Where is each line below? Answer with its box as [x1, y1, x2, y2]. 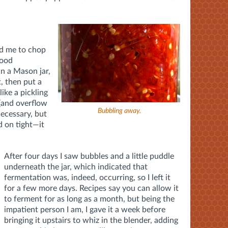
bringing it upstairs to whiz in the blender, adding [4, 216, 178, 225]
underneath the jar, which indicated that [4, 163, 148, 172]
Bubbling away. [97, 107, 141, 115]
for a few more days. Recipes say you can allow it [4, 184, 179, 193]
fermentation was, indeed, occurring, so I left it [4, 174, 170, 182]
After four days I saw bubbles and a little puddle [4, 152, 174, 161]
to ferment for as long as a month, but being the [4, 195, 175, 204]
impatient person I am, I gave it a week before [4, 206, 165, 214]
